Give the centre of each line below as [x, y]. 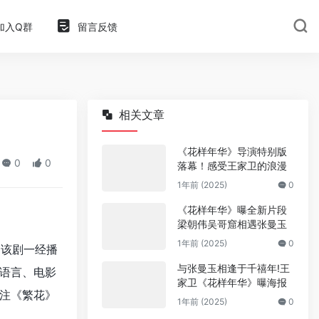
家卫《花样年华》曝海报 [232, 282]
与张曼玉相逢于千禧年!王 [234, 268]
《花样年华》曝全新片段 [232, 210]
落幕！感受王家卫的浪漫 [232, 166]
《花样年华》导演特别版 [232, 151]
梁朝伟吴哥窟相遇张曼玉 [232, 224]
